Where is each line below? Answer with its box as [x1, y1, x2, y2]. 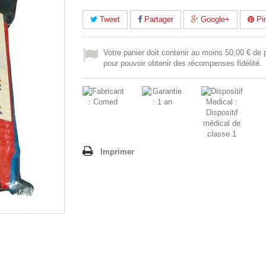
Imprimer [100, 147, 134, 156]
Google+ [198, 14, 230, 24]
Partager [142, 14, 173, 24]
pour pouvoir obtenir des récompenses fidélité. [103, 58, 262, 68]
